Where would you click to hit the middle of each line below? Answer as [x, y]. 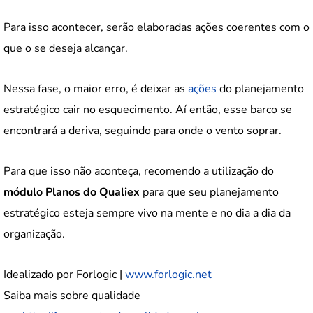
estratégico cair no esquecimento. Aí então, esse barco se [148, 109]
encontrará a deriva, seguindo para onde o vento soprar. [143, 130]
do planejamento [260, 88]
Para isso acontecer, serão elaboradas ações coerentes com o [156, 27]
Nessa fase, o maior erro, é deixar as [96, 88]
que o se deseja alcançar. [66, 48]
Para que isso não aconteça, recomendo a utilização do [139, 171]
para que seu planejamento [209, 192]
